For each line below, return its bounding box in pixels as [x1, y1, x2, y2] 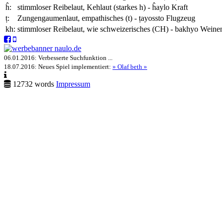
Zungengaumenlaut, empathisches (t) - [17, 13, 139, 22]
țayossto [139, 13, 166, 22]
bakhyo [175, 24, 198, 33]
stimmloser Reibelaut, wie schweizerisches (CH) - [17, 24, 175, 33]
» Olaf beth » [112, 62, 147, 70]
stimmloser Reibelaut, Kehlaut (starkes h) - [17, 2, 152, 11]
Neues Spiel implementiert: [38, 62, 112, 70]
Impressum [56, 79, 90, 88]
